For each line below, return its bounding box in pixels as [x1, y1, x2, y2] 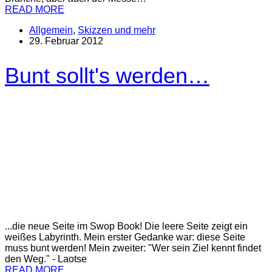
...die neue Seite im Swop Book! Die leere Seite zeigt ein [5, 220, 248, 231]
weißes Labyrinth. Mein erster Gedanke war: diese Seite [5, 231, 245, 242]
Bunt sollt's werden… [5, 63, 209, 88]
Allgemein [29, 24, 73, 35]
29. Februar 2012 [29, 35, 103, 46]
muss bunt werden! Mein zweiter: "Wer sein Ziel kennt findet [5, 242, 261, 253]
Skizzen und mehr [78, 24, 155, 35]
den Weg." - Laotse [5, 253, 87, 264]
